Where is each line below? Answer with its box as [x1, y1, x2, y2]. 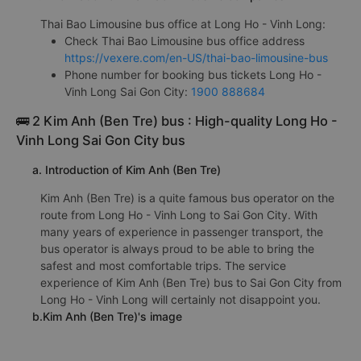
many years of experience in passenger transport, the [40, 224, 323, 239]
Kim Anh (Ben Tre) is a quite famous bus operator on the [40, 190, 334, 205]
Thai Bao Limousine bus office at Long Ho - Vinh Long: [40, 16, 326, 31]
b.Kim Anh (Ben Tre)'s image [32, 309, 182, 323]
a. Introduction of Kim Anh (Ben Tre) [32, 162, 221, 176]
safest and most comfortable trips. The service [40, 258, 286, 272]
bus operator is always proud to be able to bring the [40, 241, 314, 255]
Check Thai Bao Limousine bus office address [64, 33, 305, 48]
